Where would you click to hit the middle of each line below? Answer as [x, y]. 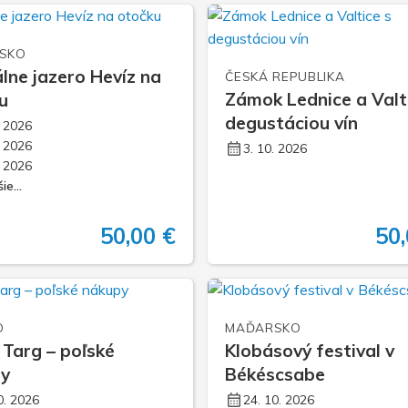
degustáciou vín [292, 123]
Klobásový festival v [310, 350]
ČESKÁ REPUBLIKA [285, 76]
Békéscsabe [275, 374]
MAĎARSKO [263, 327]
